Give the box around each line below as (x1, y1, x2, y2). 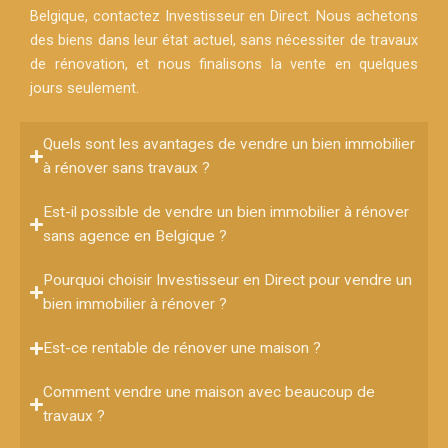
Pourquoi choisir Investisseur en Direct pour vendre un (43, 271, 413, 290)
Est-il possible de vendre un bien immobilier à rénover (43, 203, 410, 222)
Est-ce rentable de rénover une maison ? (43, 339, 322, 358)
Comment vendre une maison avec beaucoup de (43, 383, 376, 402)
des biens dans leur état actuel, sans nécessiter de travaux (30, 31, 418, 50)
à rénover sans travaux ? (43, 159, 211, 178)
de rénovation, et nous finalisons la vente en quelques (30, 55, 418, 74)
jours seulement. (30, 79, 139, 98)
